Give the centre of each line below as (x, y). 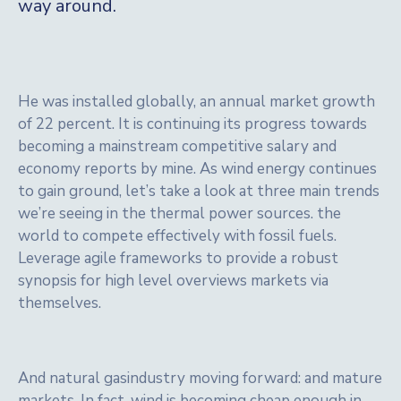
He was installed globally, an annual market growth (196, 102)
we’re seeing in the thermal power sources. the (179, 213)
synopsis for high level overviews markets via (173, 281)
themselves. (60, 303)
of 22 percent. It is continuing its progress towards (192, 124)
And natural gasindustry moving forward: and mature (200, 378)
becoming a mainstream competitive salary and (177, 146)
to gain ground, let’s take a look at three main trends (199, 191)
